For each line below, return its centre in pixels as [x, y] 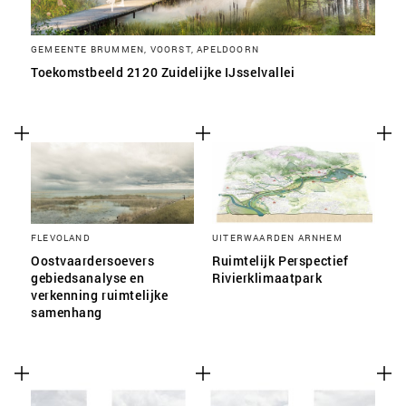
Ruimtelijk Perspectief [280, 261]
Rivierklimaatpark [267, 278]
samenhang [67, 312]
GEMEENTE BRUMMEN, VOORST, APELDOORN [145, 49]
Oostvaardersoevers [93, 261]
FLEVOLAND [61, 237]
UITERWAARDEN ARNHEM [277, 237]
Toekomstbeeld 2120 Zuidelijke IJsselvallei [163, 72]
